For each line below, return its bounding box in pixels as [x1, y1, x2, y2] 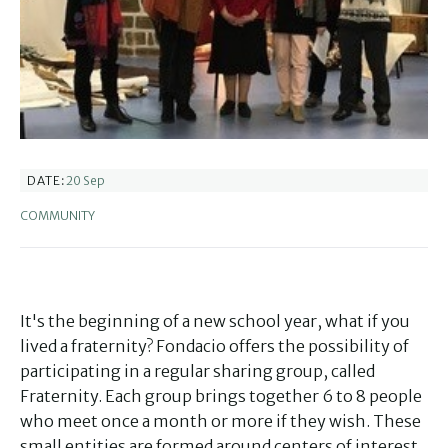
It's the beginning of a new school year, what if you [20, 311, 410, 331]
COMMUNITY [20, 208, 95, 223]
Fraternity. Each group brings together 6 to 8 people [20, 386, 422, 406]
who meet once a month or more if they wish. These [20, 411, 421, 431]
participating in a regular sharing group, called [20, 361, 375, 381]
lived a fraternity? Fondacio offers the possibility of [20, 336, 409, 356]
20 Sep [66, 172, 105, 188]
